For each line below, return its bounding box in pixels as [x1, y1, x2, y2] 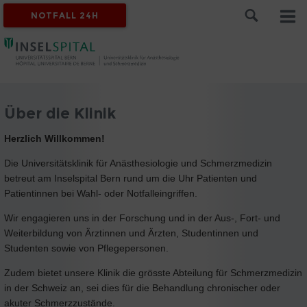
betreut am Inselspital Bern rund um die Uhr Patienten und [4, 172, 257, 184]
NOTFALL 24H [31, 10, 99, 21]
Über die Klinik [4, 104, 116, 122]
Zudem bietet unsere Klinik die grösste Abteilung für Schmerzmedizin [4, 267, 302, 278]
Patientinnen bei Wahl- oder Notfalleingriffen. [4, 187, 197, 199]
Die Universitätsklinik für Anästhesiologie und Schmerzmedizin [4, 157, 272, 169]
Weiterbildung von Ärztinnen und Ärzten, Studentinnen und [4, 227, 258, 238]
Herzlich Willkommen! [4, 132, 105, 144]
